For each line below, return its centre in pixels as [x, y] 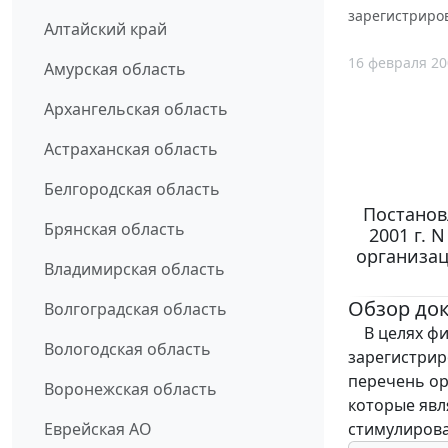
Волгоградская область [135, 308]
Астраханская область [131, 148]
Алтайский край [105, 28]
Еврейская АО [98, 428]
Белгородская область [132, 188]
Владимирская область [134, 268]
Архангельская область [136, 108]
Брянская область [114, 228]
